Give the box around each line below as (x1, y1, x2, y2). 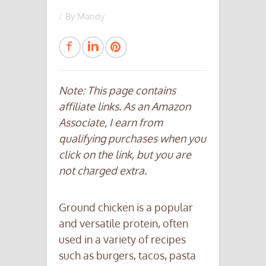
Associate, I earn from (59, 116, 163, 129)
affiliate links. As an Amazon (59, 100, 191, 113)
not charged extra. (59, 164, 147, 177)
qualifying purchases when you (59, 132, 206, 145)
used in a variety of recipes (59, 233, 186, 246)
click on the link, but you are (59, 148, 191, 161)
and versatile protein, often (59, 217, 188, 230)
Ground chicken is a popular (59, 201, 193, 214)
